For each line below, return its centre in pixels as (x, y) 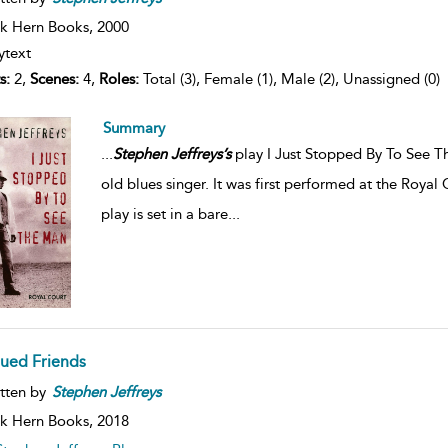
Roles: (118, 79)
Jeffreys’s (200, 154)
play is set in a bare (164, 214)
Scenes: (54, 79)
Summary (133, 128)
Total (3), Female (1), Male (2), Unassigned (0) (289, 79)
